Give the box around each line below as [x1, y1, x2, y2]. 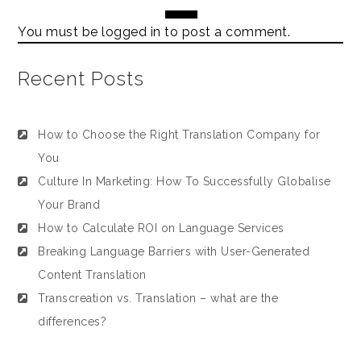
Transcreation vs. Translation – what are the [38, 292, 279, 305]
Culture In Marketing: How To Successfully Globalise [38, 175, 331, 188]
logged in [102, 24, 161, 39]
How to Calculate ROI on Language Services [38, 222, 284, 234]
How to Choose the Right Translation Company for [38, 128, 321, 141]
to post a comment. [160, 24, 291, 39]
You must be [18, 24, 102, 39]
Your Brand [38, 198, 101, 211]
